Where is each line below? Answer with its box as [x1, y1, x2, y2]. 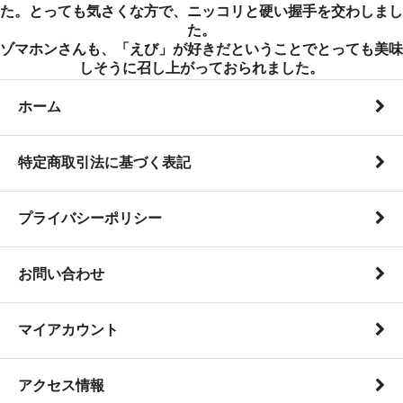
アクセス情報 [18, 377, 104, 393]
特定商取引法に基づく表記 [18, 154, 191, 170]
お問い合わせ [18, 265, 104, 282]
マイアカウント [18, 321, 119, 337]
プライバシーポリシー [18, 210, 162, 226]
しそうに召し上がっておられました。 [79, 59, 324, 76]
